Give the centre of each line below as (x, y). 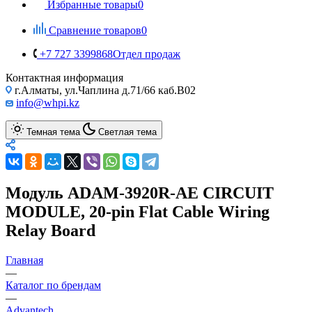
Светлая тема (127, 132)
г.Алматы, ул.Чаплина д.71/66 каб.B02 (104, 90)
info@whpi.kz (48, 102)
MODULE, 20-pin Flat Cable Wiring (138, 211)
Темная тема (53, 132)
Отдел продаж (147, 54)
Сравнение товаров (95, 30)
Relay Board (50, 230)
